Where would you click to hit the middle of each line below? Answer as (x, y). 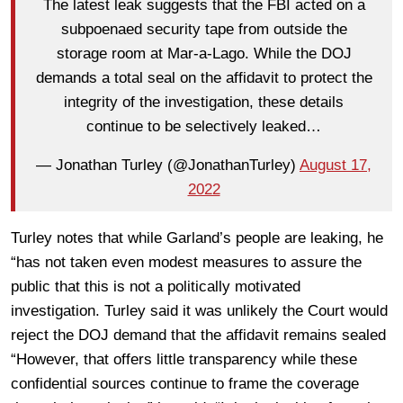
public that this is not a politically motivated (156, 286)
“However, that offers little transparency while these (184, 359)
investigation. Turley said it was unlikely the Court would (199, 310)
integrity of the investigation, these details (204, 103)
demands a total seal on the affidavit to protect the (204, 78)
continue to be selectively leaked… (204, 127)
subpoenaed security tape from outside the (204, 30)
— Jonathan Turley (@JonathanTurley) (168, 166)
